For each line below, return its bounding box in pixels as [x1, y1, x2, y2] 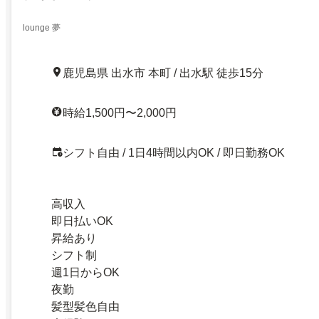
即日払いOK [51, 214, 113, 227]
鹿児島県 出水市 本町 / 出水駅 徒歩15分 [63, 66, 263, 79]
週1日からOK [51, 266, 120, 278]
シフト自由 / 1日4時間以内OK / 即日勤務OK [63, 146, 285, 159]
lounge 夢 [23, 22, 61, 33]
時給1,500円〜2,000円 [63, 106, 177, 119]
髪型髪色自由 [51, 300, 120, 313]
